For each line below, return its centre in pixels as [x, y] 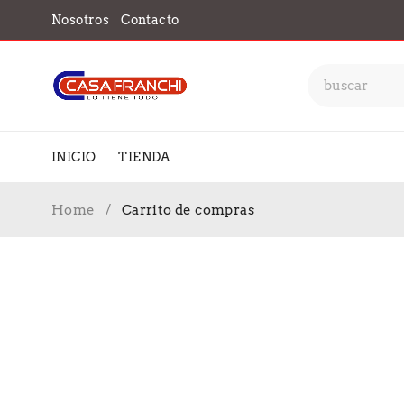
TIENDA [145, 157]
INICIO [74, 157]
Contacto [150, 20]
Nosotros [81, 20]
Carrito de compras [188, 210]
